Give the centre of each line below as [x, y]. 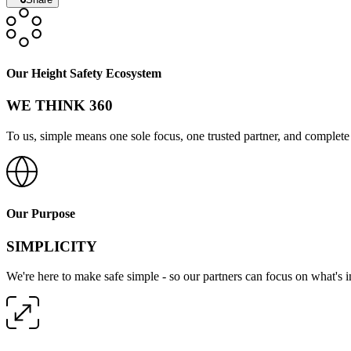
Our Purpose [41, 214]
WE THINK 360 [60, 106]
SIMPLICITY [52, 246]
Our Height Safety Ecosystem [84, 74]
